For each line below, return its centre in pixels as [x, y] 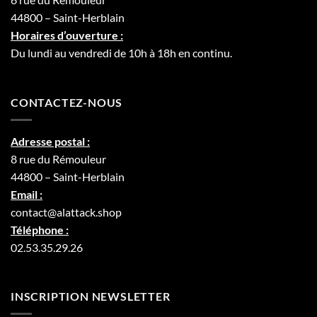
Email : [27, 194]
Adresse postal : [50, 141]
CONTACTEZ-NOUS [67, 103]
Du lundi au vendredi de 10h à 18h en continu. [121, 53]
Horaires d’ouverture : [67, 35]
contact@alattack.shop [66, 212]
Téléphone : [40, 229]
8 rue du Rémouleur [58, 158]
